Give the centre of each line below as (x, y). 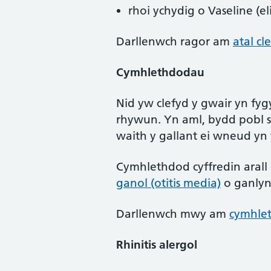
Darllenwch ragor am (175, 41)
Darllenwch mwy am (173, 214)
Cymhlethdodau (160, 72)
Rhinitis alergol (157, 245)
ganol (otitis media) (168, 183)
